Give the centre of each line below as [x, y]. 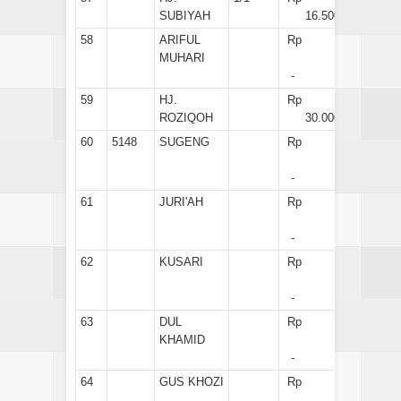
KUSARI [181, 261]
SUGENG [184, 141]
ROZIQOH [186, 117]
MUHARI [182, 57]
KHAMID [182, 339]
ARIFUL [180, 39]
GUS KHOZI [192, 381]
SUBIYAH [185, 15]
